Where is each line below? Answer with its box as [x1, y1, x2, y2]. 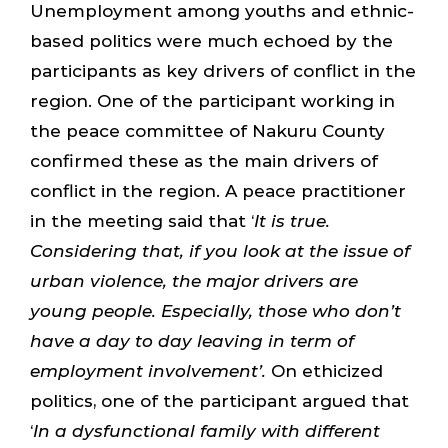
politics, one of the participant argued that [29, 390, 409, 411]
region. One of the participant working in [29, 90, 395, 111]
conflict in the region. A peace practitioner [29, 180, 406, 201]
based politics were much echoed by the [29, 30, 393, 51]
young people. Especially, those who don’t [29, 300, 401, 321]
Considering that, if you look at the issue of [29, 240, 410, 261]
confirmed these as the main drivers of [29, 150, 378, 171]
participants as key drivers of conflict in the [29, 60, 416, 81]
